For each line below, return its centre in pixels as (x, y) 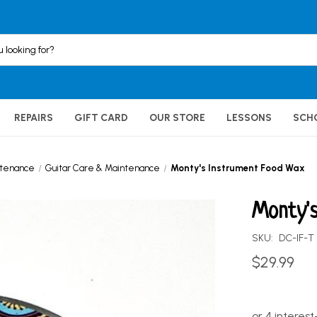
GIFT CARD (101, 118)
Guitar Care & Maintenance (103, 168)
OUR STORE (177, 118)
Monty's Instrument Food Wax (237, 168)
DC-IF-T (296, 238)
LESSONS (249, 118)
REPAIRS (34, 118)
